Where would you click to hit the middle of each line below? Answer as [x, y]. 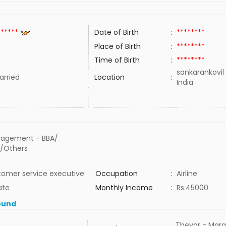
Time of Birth [117, 60]
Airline [187, 174]
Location [109, 77]
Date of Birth [116, 32]
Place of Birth [117, 46]
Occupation [116, 174]
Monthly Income [124, 188]
